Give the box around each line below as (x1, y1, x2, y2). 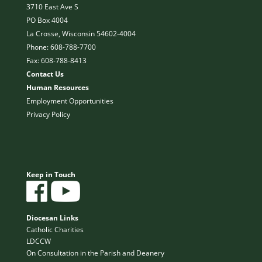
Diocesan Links (26, 213, 78, 223)
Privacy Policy (26, 109, 70, 119)
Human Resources (26, 82, 89, 92)
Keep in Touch (26, 170, 75, 180)
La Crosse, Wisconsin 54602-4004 (26, 29, 136, 39)
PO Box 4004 (26, 15, 68, 25)
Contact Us (26, 69, 64, 79)
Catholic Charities (26, 225, 84, 235)
